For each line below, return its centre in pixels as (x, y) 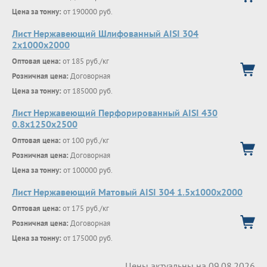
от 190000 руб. (87, 12)
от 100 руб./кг (85, 140)
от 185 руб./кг (85, 61)
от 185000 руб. (87, 91)
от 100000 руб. (87, 170)
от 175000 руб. (87, 238)
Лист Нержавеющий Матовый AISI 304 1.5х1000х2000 (127, 192)
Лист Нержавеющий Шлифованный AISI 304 (105, 33)
